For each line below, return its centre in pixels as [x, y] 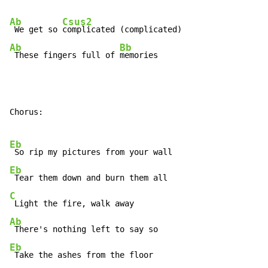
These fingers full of [65, 55]
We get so [36, 30]
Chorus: [26, 112]
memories [139, 55]
